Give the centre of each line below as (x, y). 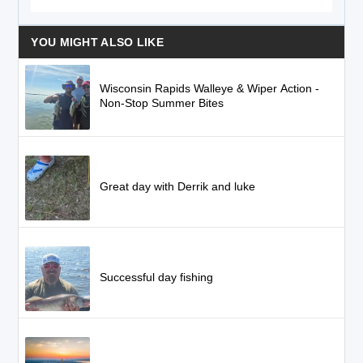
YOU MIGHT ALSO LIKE (98, 42)
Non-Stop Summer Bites (162, 103)
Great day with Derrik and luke (178, 186)
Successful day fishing (157, 277)
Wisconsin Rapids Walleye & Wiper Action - (210, 88)
